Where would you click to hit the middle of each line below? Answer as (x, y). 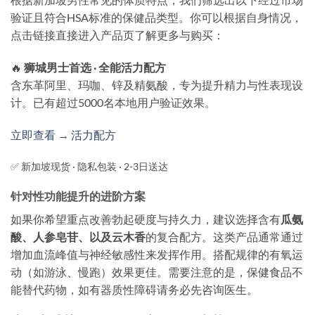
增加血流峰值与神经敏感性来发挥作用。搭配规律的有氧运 (157, 255)
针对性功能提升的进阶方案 (78, 196)
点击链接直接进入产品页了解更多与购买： (117, 35)
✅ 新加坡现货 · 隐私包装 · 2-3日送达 (89, 166)
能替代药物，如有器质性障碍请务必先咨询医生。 (134, 290)
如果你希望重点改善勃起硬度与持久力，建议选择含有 (146, 219)
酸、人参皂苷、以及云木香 (78, 237)
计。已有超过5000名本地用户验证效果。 (113, 102)
